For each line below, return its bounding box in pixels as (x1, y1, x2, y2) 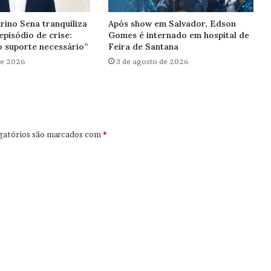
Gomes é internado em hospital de (108, 30, 249, 41)
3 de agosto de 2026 (116, 57, 189, 67)
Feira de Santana (108, 41, 178, 53)
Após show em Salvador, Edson (108, 18, 236, 30)
